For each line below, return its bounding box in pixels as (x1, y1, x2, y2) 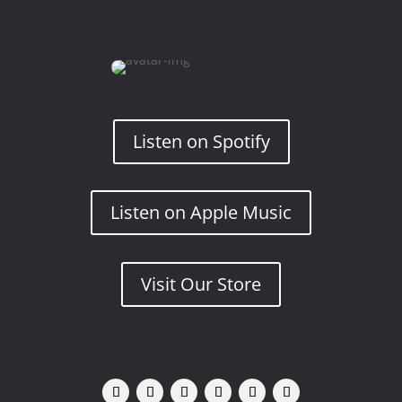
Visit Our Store (141, 272, 261, 296)
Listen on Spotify (132, 128, 270, 153)
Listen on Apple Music (110, 200, 292, 225)
